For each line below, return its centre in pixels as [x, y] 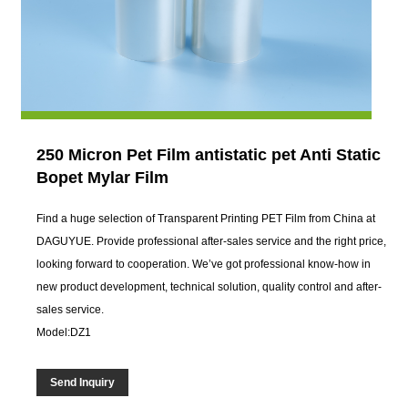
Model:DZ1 [64, 332]
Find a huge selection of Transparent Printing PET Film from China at [206, 218]
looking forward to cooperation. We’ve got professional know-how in [204, 264]
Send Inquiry [83, 382]
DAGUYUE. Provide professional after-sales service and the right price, [212, 241]
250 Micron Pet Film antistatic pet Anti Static [209, 154]
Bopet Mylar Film [103, 177]
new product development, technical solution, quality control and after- [209, 286]
